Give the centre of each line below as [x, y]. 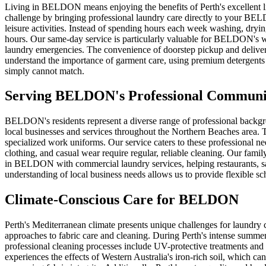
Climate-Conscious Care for [92, 200]
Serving [30, 96]
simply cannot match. [45, 71]
